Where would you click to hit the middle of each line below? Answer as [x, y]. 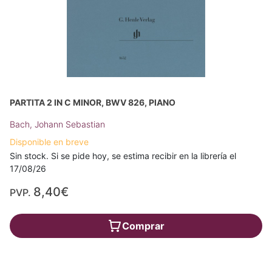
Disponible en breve [49, 141]
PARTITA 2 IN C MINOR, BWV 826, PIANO [93, 102]
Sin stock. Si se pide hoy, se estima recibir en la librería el [123, 155]
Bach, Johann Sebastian [57, 124]
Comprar [143, 226]
